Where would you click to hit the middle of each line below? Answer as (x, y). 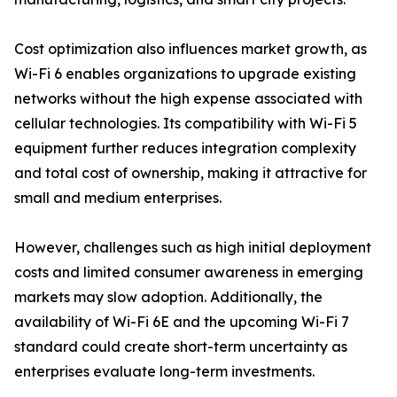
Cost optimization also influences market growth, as (191, 49)
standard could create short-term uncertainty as (181, 347)
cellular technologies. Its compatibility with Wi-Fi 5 (186, 124)
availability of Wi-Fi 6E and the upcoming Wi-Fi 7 (182, 322)
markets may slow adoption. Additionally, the (168, 297)
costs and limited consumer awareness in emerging (189, 272)
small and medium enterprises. (118, 198)
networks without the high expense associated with (188, 99)
